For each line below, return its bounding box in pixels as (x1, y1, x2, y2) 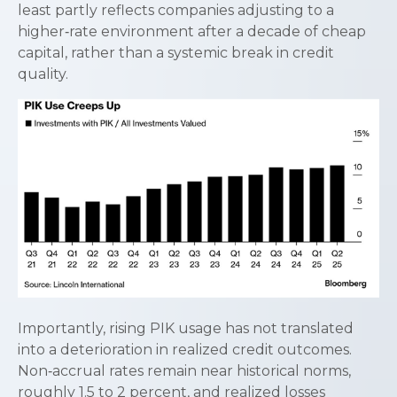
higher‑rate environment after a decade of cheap (18, 23, 366, 40)
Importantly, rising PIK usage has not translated (18, 319, 354, 337)
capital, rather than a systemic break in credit (18, 44, 334, 61)
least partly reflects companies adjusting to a (18, 2, 334, 19)
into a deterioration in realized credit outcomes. (18, 340, 352, 358)
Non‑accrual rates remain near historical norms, (18, 362, 351, 379)
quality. (18, 66, 68, 82)
